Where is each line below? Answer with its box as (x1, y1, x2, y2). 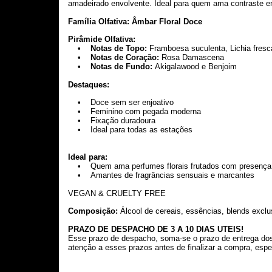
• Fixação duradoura (68, 116, 155, 126)
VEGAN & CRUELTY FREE (68, 188, 166, 198)
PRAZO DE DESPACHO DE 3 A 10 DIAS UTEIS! (68, 225, 243, 234)
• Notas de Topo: (68, 44, 147, 53)
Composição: (68, 206, 118, 216)
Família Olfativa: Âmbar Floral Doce (68, 16, 202, 26)
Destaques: (68, 80, 109, 89)
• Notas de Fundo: (70, 62, 155, 72)
